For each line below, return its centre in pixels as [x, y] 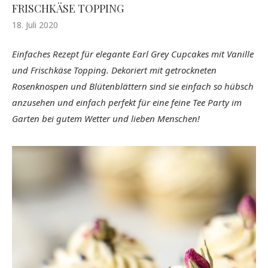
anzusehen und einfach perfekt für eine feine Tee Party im [127, 102]
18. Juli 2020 [35, 25]
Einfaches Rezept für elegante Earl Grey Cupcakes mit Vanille [133, 54]
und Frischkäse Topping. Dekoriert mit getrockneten [114, 70]
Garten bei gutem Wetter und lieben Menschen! [106, 118]
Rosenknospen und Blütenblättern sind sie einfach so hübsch [133, 86]
